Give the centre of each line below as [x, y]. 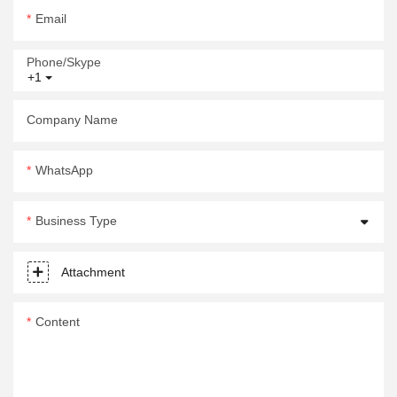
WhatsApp [64, 171]
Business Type [76, 221]
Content [58, 322]
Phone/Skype [64, 62]
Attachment [93, 272]
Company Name [72, 120]
